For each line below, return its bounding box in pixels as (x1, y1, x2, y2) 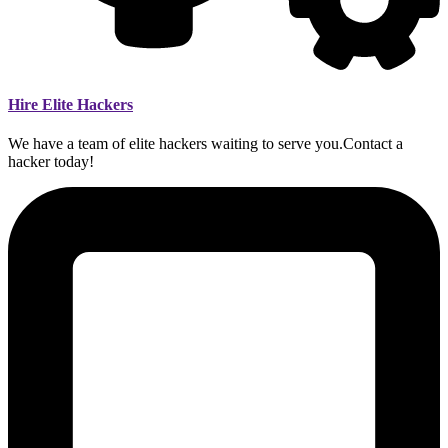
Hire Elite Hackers (8, 96, 133, 114)
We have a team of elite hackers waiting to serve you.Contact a (8, 135, 403, 153)
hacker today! (8, 153, 94, 171)
